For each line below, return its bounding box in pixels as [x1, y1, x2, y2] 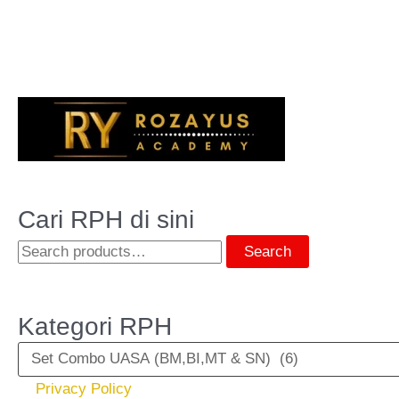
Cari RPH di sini [18, 206, 194, 234]
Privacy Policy [36, 379, 132, 397]
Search [244, 243, 291, 261]
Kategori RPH [18, 312, 172, 340]
